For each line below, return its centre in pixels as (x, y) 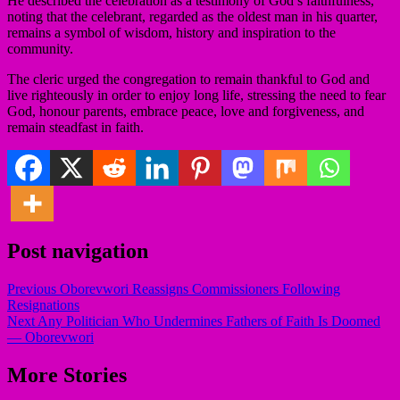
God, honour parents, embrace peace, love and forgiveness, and (186, 111)
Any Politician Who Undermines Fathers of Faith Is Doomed (208, 321)
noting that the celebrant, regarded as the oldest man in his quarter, (192, 16)
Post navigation (78, 250)
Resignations (43, 304)
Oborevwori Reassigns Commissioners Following (198, 288)
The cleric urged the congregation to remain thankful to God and (188, 79)
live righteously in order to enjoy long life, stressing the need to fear (196, 95)
